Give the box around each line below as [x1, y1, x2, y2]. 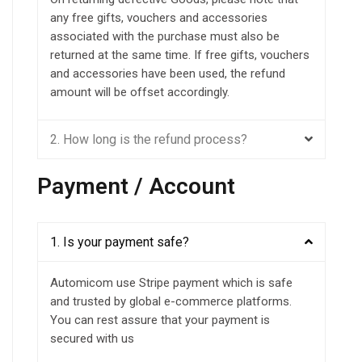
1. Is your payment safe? [50, 234, 189, 250]
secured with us [50, 331, 134, 347]
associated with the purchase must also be [50, 29, 280, 44]
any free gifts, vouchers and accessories [50, 11, 267, 26]
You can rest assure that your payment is [50, 313, 270, 328]
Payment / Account [37, 172, 235, 200]
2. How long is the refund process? [50, 131, 247, 147]
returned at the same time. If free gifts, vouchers [50, 48, 309, 63]
